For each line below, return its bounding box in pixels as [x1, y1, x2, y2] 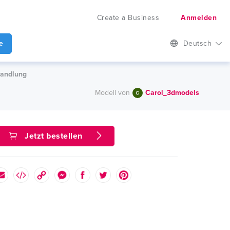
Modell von [95, 88, 130, 97]
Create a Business [97, 13, 159, 22]
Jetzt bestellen [22, 131, 85, 141]
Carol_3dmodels [145, 88, 199, 97]
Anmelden [181, 13, 217, 22]
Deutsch [183, 39, 214, 48]
